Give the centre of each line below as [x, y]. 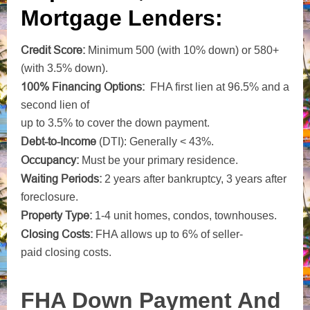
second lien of [55, 105]
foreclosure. [49, 197]
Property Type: [56, 215]
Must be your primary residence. [158, 160]
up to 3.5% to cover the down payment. [115, 123]
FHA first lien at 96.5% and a [220, 87]
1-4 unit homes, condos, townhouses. [184, 216]
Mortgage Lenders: [125, 18]
